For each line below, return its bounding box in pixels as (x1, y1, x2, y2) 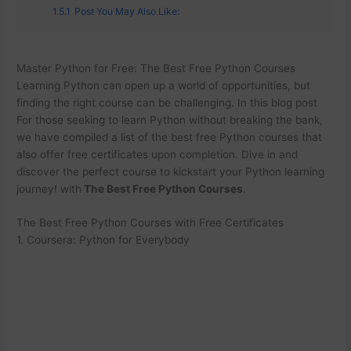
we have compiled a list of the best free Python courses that (16, 130, 323, 143)
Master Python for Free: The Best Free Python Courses (16, 61, 296, 74)
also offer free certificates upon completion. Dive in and (16, 147, 299, 161)
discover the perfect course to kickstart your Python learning (16, 165, 325, 178)
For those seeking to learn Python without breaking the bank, (16, 113, 324, 126)
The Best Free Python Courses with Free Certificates (16, 216, 284, 230)
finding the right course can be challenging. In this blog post (16, 96, 318, 109)
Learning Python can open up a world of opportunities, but (16, 78, 311, 92)
